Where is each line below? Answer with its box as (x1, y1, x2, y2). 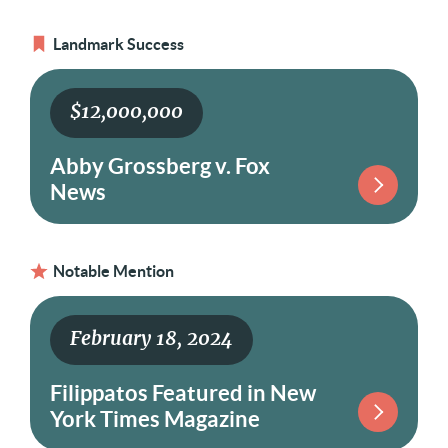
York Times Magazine (50, 406, 260, 431)
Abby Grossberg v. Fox (50, 153, 270, 178)
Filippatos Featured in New (50, 380, 316, 405)
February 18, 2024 (70, 330, 233, 349)
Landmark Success (53, 34, 184, 53)
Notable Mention (53, 261, 174, 280)
